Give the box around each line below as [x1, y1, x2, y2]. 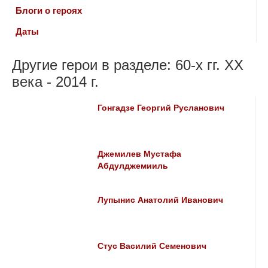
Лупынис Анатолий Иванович [98, 195, 224, 205]
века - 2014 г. [12, 73, 99, 90]
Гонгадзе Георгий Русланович [98, 103, 225, 112]
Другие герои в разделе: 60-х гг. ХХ [12, 56, 243, 73]
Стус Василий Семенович [98, 241, 207, 251]
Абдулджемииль [98, 161, 169, 170]
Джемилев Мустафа [98, 149, 182, 159]
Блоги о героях [16, 5, 82, 16]
